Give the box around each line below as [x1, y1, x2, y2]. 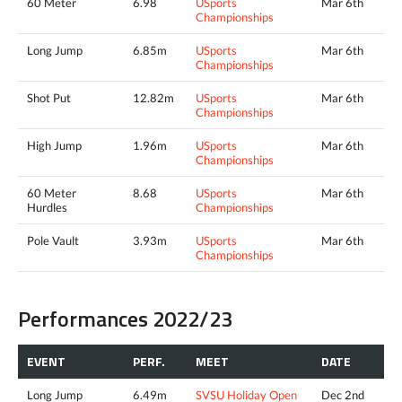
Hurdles [27, 199, 67, 214]
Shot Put [27, 90, 71, 105]
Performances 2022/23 [18, 301, 232, 335]
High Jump [27, 137, 82, 153]
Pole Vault [27, 232, 79, 248]
